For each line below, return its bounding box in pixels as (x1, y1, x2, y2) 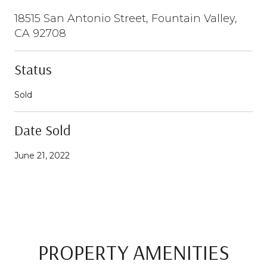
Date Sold (14, 120, 71, 139)
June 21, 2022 (14, 150, 70, 161)
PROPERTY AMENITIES (38, 238, 229, 265)
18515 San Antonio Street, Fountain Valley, (14, 11, 237, 25)
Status (14, 60, 52, 78)
